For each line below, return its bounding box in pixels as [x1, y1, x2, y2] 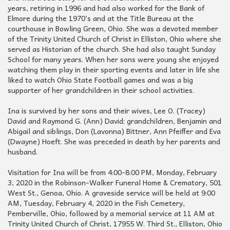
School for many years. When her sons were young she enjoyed [8, 53, 219, 65]
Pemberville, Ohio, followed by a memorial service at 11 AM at [8, 207, 215, 219]
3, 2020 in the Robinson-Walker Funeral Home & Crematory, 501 [8, 177, 222, 188]
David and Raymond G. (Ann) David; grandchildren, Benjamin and [8, 115, 221, 127]
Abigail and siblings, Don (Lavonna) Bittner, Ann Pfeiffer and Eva [8, 125, 221, 137]
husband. [8, 146, 37, 158]
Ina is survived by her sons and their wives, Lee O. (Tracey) [8, 105, 205, 117]
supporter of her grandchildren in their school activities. [8, 84, 194, 96]
